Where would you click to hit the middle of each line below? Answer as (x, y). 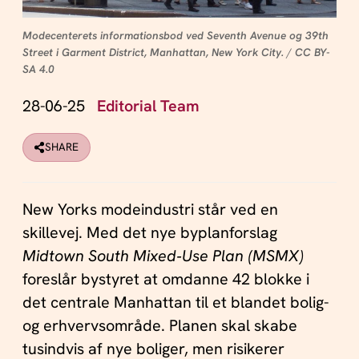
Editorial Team (148, 106)
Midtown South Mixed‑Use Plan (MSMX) (163, 255)
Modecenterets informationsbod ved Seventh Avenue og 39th (175, 35)
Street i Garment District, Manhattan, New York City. (153, 52)
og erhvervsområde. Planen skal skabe (159, 325)
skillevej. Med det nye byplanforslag (149, 232)
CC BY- (312, 52)
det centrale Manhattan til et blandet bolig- (175, 302)
